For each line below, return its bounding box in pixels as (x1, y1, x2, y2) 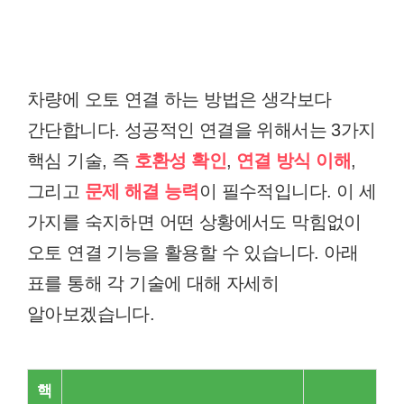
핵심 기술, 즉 (27, 151, 134, 170)
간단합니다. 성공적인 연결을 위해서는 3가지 (27, 120, 376, 140)
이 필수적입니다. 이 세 (198, 181, 377, 201)
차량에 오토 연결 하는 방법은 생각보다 (27, 89, 332, 109)
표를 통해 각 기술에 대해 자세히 (27, 273, 280, 293)
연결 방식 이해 (235, 151, 352, 170)
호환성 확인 (133, 151, 227, 170)
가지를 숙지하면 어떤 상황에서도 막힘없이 (27, 212, 362, 232)
